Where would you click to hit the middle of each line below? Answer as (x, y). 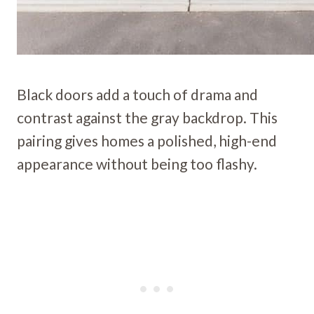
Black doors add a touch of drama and (137, 94)
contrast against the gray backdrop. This (147, 117)
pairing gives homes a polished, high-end (147, 140)
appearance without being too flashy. (137, 163)
